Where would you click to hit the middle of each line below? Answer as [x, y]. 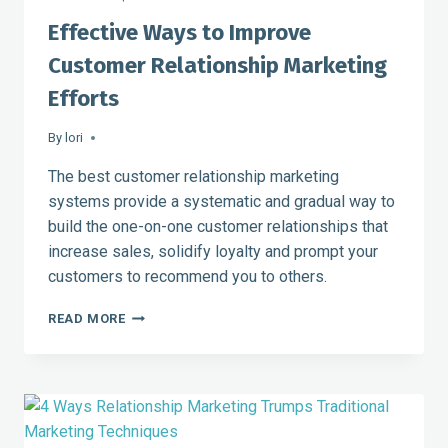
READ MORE [87, 318]
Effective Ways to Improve [179, 33]
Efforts [83, 99]
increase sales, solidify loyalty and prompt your [213, 251]
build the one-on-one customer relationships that [218, 226]
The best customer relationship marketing [193, 176]
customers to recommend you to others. [187, 276]
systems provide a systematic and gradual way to [221, 201]
